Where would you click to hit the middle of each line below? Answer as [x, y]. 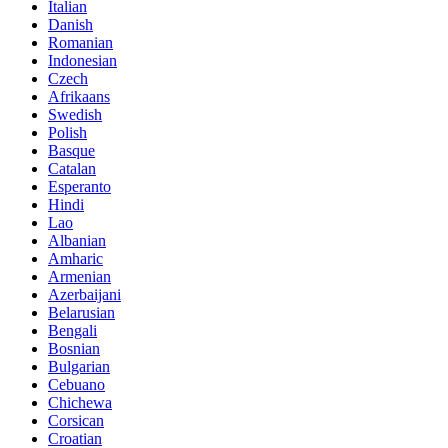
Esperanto [79, 186]
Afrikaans [79, 96]
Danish [70, 24]
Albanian [77, 240]
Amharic [75, 258]
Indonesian [82, 60]
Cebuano [76, 384]
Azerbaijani [84, 294]
